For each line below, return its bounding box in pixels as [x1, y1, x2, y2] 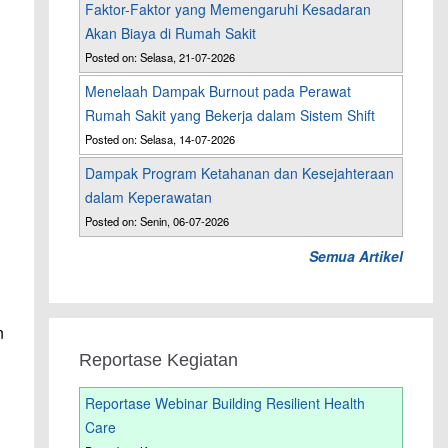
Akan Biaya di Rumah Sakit [85, 23, 257, 44]
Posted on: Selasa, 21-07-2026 [85, 49, 236, 66]
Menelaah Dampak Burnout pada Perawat [85, 81, 352, 102]
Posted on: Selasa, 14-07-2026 [85, 131, 236, 148]
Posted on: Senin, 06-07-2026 [85, 213, 230, 230]
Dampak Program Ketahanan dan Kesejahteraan [85, 163, 395, 184]
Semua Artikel [308, 246, 403, 267]
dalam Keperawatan [85, 187, 213, 208]
